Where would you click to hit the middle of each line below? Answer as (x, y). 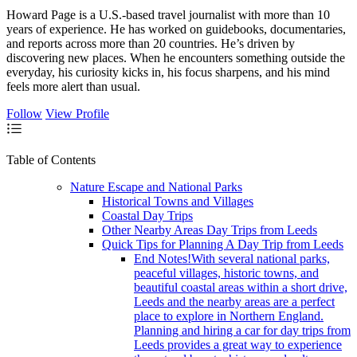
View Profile (77, 113)
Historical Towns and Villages (178, 201)
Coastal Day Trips (147, 215)
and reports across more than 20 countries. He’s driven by (151, 43)
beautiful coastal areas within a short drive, (241, 287)
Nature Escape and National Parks (156, 186)
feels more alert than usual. (73, 86)
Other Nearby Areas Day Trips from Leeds (210, 229)
